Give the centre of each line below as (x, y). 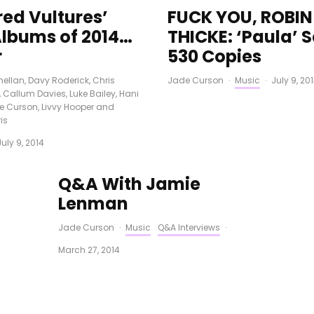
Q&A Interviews (189, 227)
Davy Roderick (58, 80)
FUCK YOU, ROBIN (240, 17)
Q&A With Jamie (129, 184)
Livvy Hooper (67, 107)
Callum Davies (34, 94)
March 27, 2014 (89, 250)
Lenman (93, 204)
